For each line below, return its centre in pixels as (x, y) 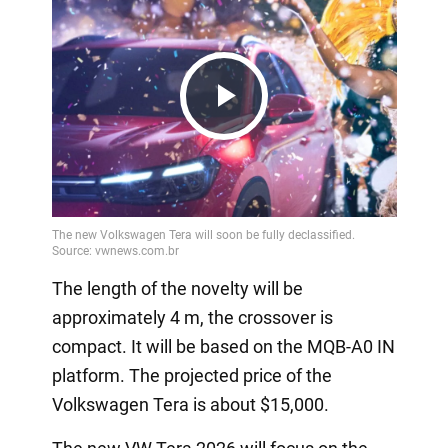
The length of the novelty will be (177, 289)
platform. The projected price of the (191, 376)
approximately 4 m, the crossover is (192, 318)
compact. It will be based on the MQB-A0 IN (223, 347)
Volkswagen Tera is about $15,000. (190, 405)
